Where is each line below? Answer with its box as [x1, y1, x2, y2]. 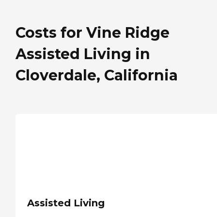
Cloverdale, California [15, 66, 178, 85]
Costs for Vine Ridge [15, 24, 170, 42]
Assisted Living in [15, 45, 150, 63]
